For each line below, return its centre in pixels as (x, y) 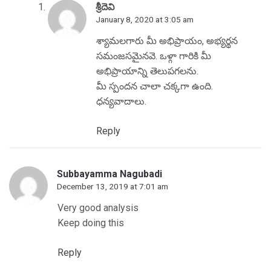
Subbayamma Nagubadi (109, 174)
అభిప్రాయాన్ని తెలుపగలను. (147, 71)
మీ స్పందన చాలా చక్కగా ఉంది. (155, 86)
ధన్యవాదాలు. (121, 101)
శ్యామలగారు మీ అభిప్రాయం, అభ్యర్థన (167, 41)
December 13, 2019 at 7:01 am (113, 186)
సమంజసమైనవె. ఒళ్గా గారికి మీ (154, 56)
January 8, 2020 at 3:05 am (145, 19)
